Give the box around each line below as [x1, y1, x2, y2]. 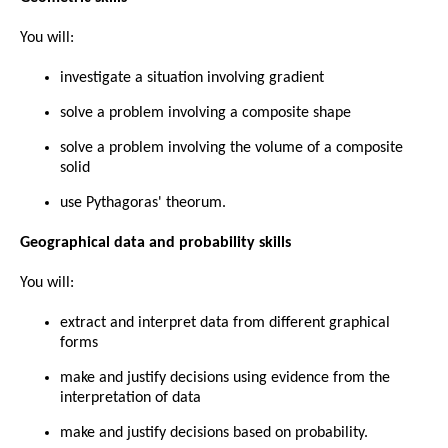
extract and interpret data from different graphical [60, 314, 390, 331]
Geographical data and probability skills [20, 234, 291, 251]
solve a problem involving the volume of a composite [60, 139, 403, 156]
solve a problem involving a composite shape [60, 104, 351, 121]
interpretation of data [60, 389, 201, 406]
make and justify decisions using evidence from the [60, 369, 390, 386]
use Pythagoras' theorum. [60, 194, 226, 211]
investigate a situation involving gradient [60, 69, 324, 86]
